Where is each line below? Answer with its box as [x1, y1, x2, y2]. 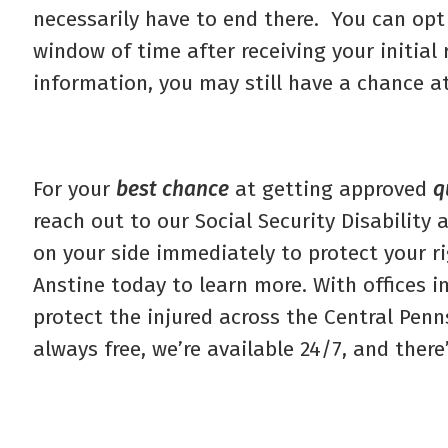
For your [33, 175, 116, 202]
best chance [116, 175, 229, 202]
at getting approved [229, 175, 433, 202]
